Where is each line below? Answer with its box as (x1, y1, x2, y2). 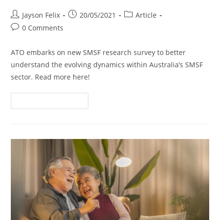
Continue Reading (19, 97, 73, 105)
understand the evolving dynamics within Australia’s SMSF (11, 60, 203, 70)
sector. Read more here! (11, 72, 90, 82)
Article (136, 10, 157, 20)
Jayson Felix (22, 10, 60, 20)
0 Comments (22, 23, 64, 33)
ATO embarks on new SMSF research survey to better (11, 48, 186, 57)
